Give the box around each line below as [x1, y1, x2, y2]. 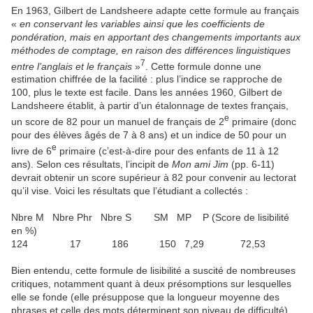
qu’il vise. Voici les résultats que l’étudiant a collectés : [11, 184, 248, 196]
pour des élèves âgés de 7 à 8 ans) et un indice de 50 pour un [11, 129, 286, 140]
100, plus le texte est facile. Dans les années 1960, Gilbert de [11, 87, 282, 99]
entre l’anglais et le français [11, 60, 135, 72]
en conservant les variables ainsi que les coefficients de [20, 17, 265, 29]
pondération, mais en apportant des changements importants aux [11, 31, 300, 43]
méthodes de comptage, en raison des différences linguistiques [11, 44, 291, 56]
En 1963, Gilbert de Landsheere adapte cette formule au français [11, 4, 299, 16]
